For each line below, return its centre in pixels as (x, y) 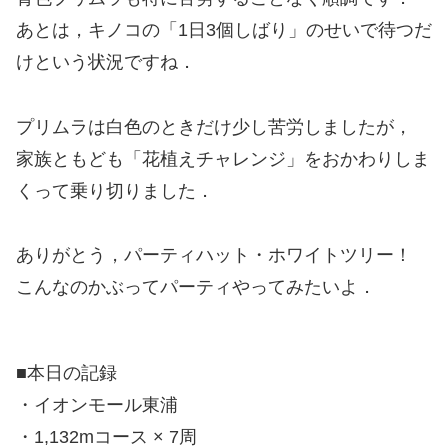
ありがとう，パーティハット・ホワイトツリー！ (214, 255)
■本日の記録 (66, 373)
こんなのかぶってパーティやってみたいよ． (196, 287)
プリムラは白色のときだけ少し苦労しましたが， (214, 126)
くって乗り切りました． (115, 190)
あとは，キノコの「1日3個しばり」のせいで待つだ (224, 30)
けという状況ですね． (106, 62)
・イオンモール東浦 (97, 405)
